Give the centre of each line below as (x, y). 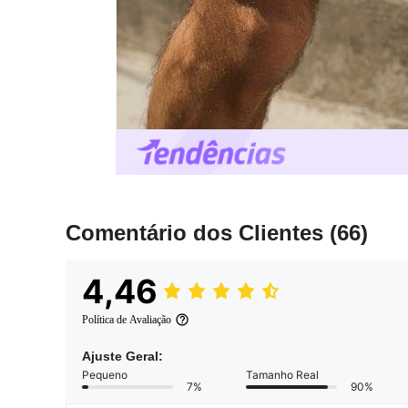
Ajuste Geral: (122, 357)
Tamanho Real (282, 375)
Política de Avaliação (127, 320)
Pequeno (105, 375)
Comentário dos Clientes (198, 233)
